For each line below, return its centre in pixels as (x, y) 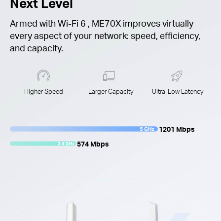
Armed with (34, 23)
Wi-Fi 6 (73, 23)
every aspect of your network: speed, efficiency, (105, 35)
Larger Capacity (110, 91)
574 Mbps (93, 144)
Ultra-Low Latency (178, 91)
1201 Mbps (177, 129)
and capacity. (37, 47)
